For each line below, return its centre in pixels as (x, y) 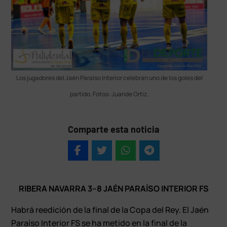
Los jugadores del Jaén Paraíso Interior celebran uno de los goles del (109, 78)
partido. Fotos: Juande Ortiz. (109, 94)
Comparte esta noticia (113, 129)
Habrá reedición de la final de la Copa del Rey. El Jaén (110, 210)
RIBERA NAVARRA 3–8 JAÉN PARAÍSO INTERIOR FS (113, 189)
